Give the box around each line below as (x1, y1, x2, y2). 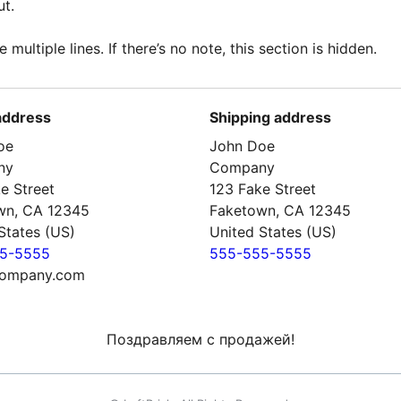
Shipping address (209, 108, 331, 126)
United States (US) (209, 223, 337, 241)
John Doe (209, 137, 275, 155)
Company (209, 158, 275, 176)
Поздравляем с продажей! (107, 330, 294, 348)
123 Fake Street (209, 180, 316, 198)
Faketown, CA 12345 (209, 201, 351, 219)
